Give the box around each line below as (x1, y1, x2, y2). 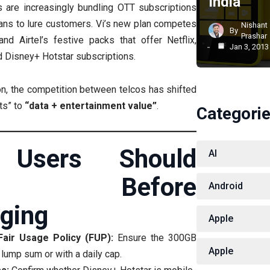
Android (209, 180, 243, 192)
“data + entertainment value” (25, 99, 157, 111)
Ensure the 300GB (113, 231, 197, 243)
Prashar (241, 31, 268, 40)
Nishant (241, 20, 268, 30)
